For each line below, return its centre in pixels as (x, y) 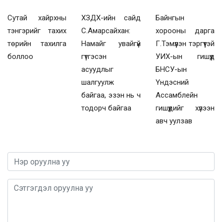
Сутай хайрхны (37, 18)
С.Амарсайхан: (106, 31)
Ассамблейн (176, 95)
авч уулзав (174, 121)
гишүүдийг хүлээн (185, 108)
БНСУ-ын (171, 70)
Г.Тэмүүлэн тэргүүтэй (185, 44)
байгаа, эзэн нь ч (111, 95)
